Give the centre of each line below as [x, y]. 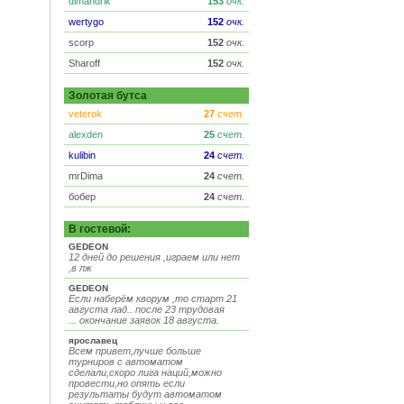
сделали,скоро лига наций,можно [145, 372]
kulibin [82, 155]
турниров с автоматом [126, 362]
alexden [86, 134]
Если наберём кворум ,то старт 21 [153, 298]
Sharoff [84, 63]
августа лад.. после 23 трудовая [147, 309]
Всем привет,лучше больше [135, 351]
